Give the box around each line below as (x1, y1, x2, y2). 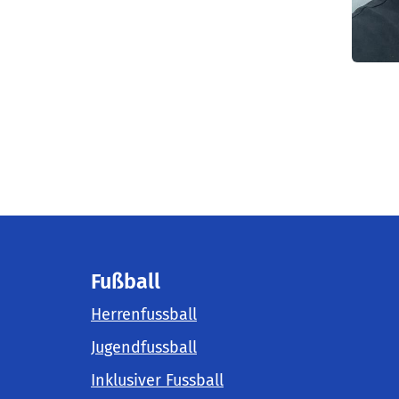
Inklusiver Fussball (91, 370, 224, 391)
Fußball (91, 269, 160, 295)
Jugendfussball (91, 338, 197, 358)
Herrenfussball (91, 305, 197, 325)
